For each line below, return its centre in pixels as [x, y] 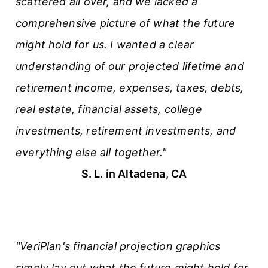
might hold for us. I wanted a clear [105, 44]
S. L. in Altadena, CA [134, 173]
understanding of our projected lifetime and [130, 66]
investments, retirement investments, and [126, 130]
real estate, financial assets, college [109, 109]
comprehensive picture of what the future [126, 23]
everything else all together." [91, 152]
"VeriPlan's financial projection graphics [118, 246]
